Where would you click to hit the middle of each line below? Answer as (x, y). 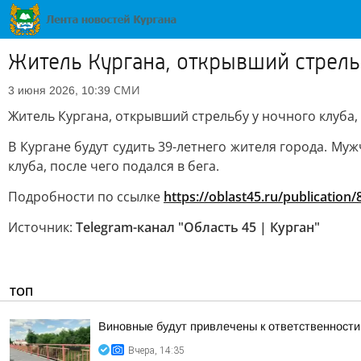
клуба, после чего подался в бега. (114, 166)
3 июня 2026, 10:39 (59, 90)
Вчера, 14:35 (156, 351)
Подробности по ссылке (86, 197)
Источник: (42, 227)
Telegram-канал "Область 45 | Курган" (198, 227)
